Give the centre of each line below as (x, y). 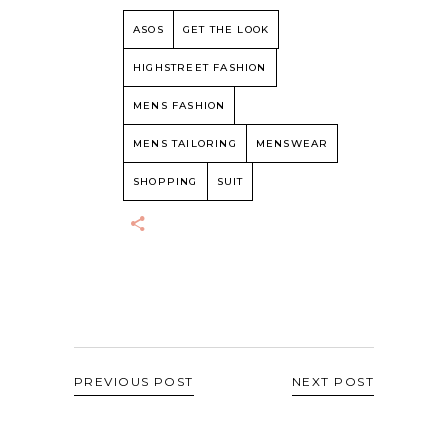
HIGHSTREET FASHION (200, 67)
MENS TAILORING (185, 143)
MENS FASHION (179, 105)
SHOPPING (165, 181)
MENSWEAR (292, 143)
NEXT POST (333, 381)
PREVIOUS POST (134, 381)
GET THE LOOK (226, 29)
